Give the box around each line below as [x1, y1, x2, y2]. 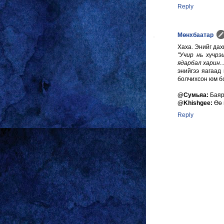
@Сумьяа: [177, 91, 208, 99]
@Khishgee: [177, 99, 212, 107]
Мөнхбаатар [177, 31, 213, 39]
